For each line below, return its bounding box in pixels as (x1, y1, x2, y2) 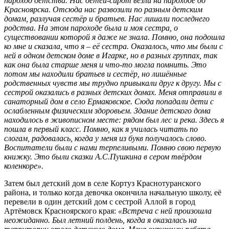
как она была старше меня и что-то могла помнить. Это (4, 60, 207, 70)
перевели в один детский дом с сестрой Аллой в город (4, 197, 195, 207)
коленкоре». (4, 162, 43, 171)
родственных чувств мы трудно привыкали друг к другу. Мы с (4, 79, 221, 88)
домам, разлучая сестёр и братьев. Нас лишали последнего (4, 14, 210, 24)
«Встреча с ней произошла (118, 207, 212, 216)
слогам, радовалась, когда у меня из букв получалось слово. (4, 134, 207, 143)
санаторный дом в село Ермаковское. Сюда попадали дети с (4, 97, 214, 106)
